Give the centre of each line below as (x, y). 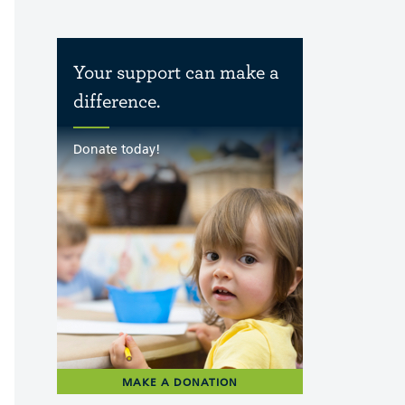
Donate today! (117, 149)
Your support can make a (176, 71)
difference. (117, 100)
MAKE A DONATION (180, 381)
